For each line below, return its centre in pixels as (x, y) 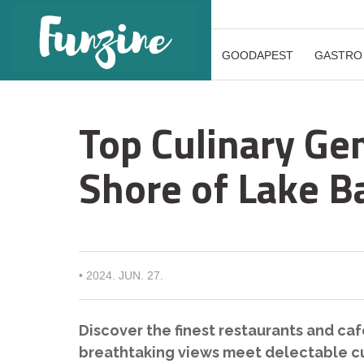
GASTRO (338, 55)
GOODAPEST (258, 55)
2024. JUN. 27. (125, 275)
